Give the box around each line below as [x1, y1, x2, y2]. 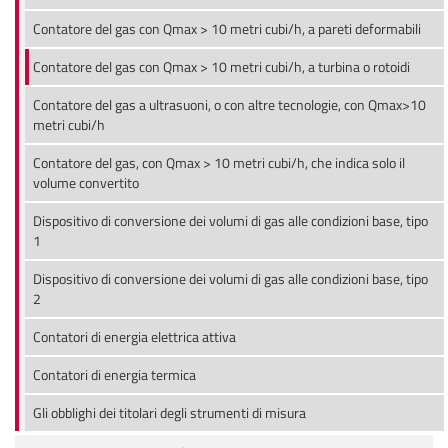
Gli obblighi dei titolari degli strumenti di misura [33, 402, 306, 424]
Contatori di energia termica [33, 364, 196, 386]
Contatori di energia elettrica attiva [33, 326, 236, 348]
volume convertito [33, 172, 139, 194]
